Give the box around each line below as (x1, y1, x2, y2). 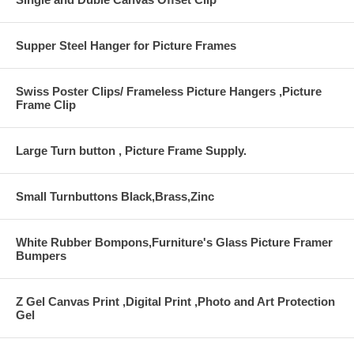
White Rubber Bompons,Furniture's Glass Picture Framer (16, 235, 333, 249)
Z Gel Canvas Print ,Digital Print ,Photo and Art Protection (16, 294, 335, 308)
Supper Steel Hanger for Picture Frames (16, 38, 236, 52)
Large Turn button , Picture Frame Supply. (16, 143, 247, 157)
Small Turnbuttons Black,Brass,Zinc (16, 189, 214, 203)
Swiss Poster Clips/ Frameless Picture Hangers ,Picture (16, 84, 322, 98)
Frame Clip (16, 97, 76, 111)
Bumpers (16, 248, 66, 262)
